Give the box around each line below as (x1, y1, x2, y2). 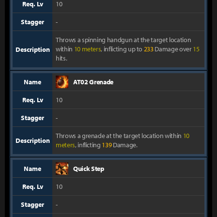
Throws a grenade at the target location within (56, 131, 183, 140)
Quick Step (73, 164, 104, 173)
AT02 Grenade (73, 77, 113, 86)
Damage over (153, 45, 193, 53)
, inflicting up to (101, 45, 144, 53)
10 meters (74, 45, 101, 53)
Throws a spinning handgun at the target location (56, 35, 191, 44)
